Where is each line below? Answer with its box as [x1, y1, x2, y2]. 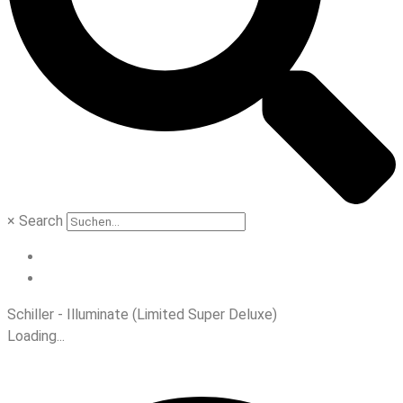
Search [19, 212, 63, 230]
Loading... [7, 327, 65, 345]
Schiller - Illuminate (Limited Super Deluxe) [7, 306, 277, 324]
